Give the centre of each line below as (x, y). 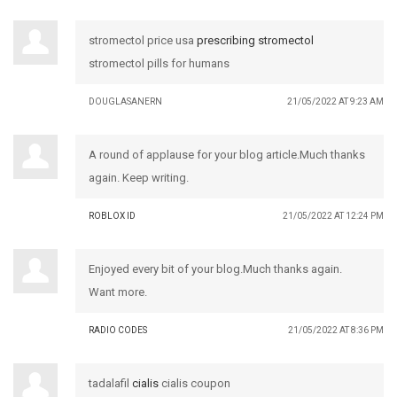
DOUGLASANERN (125, 101)
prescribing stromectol (255, 40)
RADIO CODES (118, 330)
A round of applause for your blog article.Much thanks (227, 154)
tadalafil (110, 383)
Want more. (118, 292)
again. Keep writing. (139, 177)
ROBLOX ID (112, 215)
